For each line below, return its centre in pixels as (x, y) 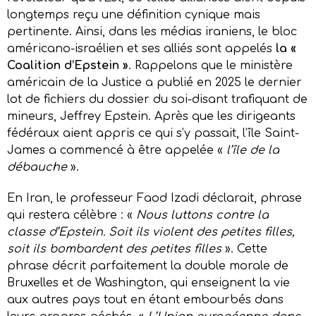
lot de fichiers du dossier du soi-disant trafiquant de (157, 99)
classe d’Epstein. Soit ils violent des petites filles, (151, 232)
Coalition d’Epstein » (68, 65)
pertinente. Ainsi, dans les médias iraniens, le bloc (152, 31)
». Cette (244, 249)
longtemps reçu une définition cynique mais (134, 14)
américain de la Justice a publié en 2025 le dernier (154, 82)
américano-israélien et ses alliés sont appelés (141, 48)
